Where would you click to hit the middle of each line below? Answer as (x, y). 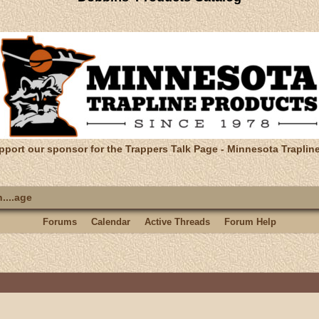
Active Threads (177, 222)
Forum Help (250, 222)
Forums (60, 222)
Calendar (111, 222)
